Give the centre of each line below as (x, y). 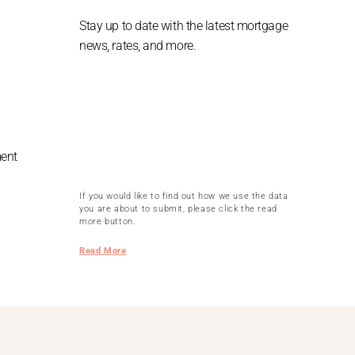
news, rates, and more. (138, 45)
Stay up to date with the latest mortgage (184, 25)
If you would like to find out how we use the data (184, 196)
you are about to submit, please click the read (178, 208)
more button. (109, 221)
